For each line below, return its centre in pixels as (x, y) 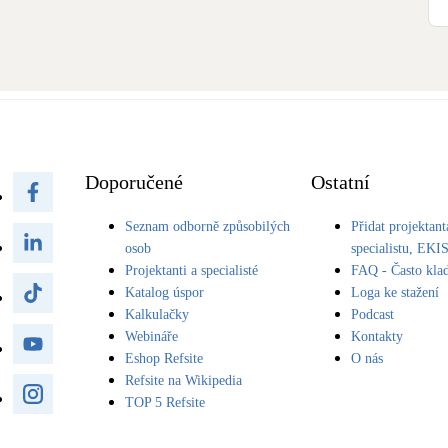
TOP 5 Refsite (165, 403)
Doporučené (134, 182)
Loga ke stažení (395, 293)
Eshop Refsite (164, 359)
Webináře (151, 337)
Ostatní (341, 182)
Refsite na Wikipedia (183, 381)
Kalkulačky (157, 315)
